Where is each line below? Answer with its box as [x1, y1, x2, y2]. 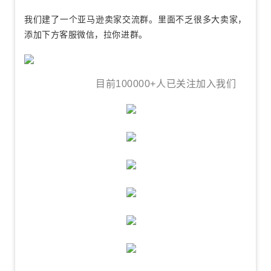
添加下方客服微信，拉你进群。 [24, 30, 148, 39]
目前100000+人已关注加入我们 [24, 79, 237, 89]
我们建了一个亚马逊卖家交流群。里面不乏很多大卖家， [24, 15, 247, 24]
